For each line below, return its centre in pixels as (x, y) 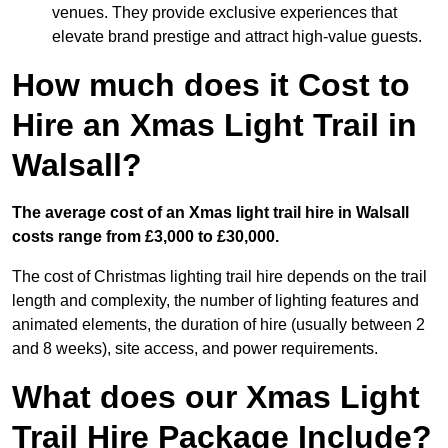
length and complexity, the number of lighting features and (215, 301)
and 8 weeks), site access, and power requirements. (195, 349)
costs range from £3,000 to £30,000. (145, 237)
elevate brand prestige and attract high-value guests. (237, 37)
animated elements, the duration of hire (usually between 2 (218, 325)
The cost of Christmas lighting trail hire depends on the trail (219, 277)
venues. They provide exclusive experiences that (224, 13)
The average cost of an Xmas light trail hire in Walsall (210, 213)
